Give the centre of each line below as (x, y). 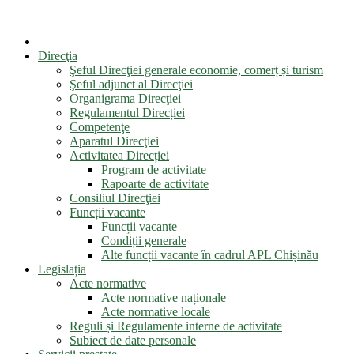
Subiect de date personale (133, 340)
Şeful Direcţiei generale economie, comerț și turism (196, 70)
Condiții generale (144, 241)
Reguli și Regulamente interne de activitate (176, 326)
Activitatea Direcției (119, 155)
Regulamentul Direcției (127, 113)
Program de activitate (154, 169)
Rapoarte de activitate (155, 184)
